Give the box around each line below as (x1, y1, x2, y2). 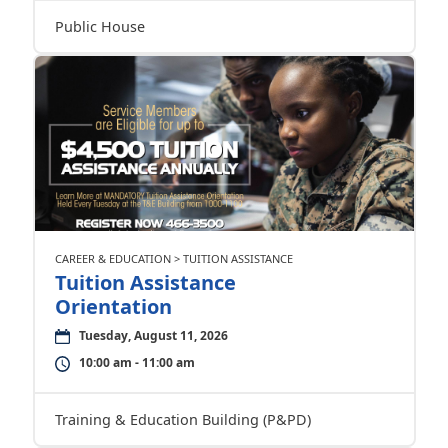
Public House (54, 17, 145, 36)
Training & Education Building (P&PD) (54, 410, 311, 429)
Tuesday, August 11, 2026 (78, 327, 228, 344)
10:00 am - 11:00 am (78, 354, 195, 371)
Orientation (54, 293, 172, 320)
